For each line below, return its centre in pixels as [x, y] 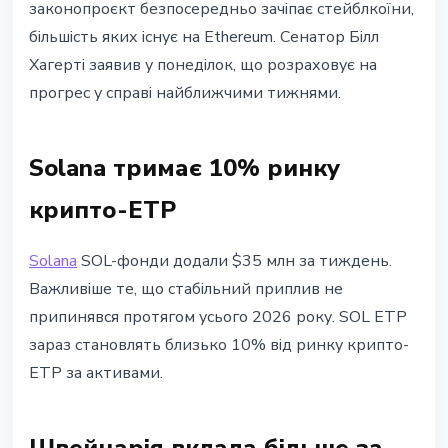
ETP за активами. [96, 373]
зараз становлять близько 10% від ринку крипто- [219, 345]
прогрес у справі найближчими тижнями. [185, 93]
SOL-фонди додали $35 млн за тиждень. [234, 261]
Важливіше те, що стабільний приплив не [186, 289]
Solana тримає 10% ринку [184, 168]
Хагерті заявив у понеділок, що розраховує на [203, 65]
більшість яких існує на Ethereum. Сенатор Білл [204, 37]
